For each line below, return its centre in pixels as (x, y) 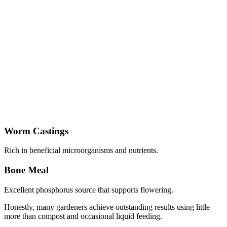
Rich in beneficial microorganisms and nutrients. (81, 150)
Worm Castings (36, 131)
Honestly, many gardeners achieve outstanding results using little (107, 207)
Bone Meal (26, 170)
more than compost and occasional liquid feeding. (83, 216)
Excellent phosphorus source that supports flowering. (89, 190)
